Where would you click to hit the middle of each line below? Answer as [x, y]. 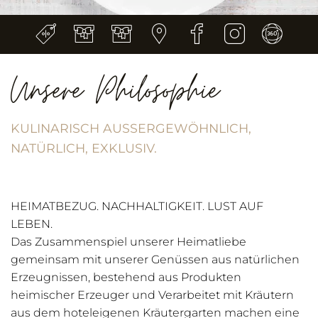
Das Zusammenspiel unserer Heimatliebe [128, 242]
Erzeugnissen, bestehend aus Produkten [126, 278]
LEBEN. [33, 224]
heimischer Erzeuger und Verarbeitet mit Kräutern [152, 295]
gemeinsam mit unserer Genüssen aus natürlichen [155, 260]
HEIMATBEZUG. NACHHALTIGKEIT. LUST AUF [137, 207]
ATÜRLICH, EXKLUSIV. [82, 148]
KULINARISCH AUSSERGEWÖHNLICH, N [131, 128]
